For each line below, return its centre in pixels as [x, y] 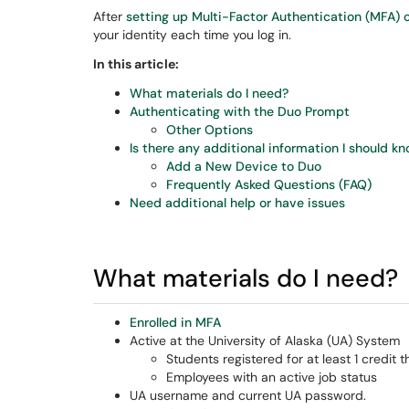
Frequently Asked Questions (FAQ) [269, 184]
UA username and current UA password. [248, 395]
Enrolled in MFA [175, 322]
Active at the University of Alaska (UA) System [265, 341]
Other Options [210, 130]
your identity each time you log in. [192, 35]
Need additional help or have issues [237, 203]
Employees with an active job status [272, 377]
